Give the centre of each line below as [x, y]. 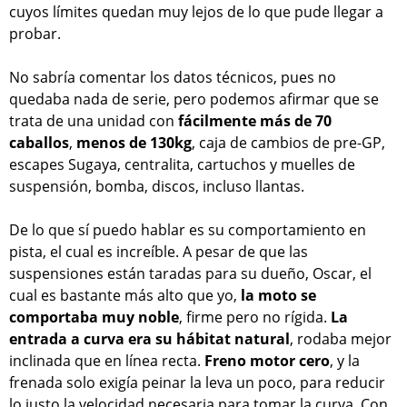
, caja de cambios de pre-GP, [288, 142]
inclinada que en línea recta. [107, 360]
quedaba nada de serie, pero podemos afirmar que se [194, 99]
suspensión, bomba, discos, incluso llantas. [157, 186]
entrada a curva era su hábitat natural [149, 338]
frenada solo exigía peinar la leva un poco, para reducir [197, 382]
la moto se [278, 295]
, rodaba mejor [341, 338]
